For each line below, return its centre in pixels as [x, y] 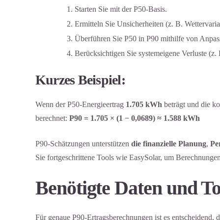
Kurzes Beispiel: [80, 80]
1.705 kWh [144, 104]
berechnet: [52, 118]
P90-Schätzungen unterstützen [83, 143]
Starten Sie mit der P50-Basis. [121, 9]
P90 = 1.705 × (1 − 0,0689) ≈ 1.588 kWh [135, 118]
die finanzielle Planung [169, 143]
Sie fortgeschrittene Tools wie [82, 157]
